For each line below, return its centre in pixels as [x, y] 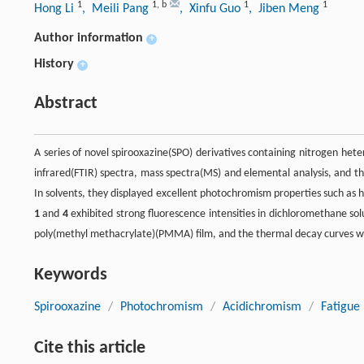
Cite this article [90, 349]
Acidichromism [262, 308]
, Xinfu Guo [212, 9]
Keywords [71, 275]
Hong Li [56, 9]
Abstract [66, 104]
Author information [89, 39]
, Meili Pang [117, 9]
